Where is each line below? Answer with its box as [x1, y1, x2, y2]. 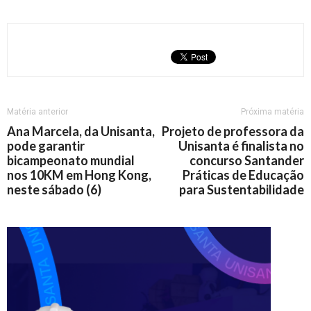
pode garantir [7, 138, 85, 153]
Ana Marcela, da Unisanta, [7, 124, 155, 139]
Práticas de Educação [183, 167, 304, 183]
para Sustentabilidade [179, 182, 304, 197]
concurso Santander [190, 153, 304, 168]
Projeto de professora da [162, 124, 304, 139]
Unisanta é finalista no [178, 138, 304, 153]
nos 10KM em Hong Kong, [7, 167, 151, 183]
